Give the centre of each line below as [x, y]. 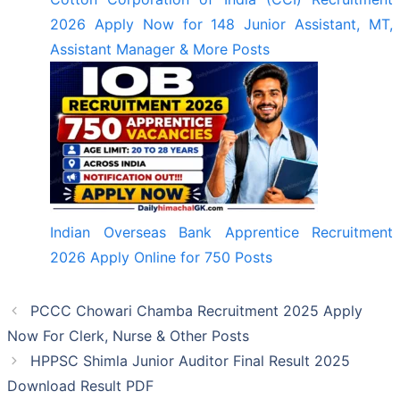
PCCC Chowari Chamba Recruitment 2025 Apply [196, 310]
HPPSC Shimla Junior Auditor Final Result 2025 [190, 360]
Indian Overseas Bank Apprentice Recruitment [221, 232]
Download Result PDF [80, 385]
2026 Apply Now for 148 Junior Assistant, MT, [221, 24]
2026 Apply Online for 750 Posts [161, 257]
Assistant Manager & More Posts [160, 49]
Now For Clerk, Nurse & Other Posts [128, 335]
